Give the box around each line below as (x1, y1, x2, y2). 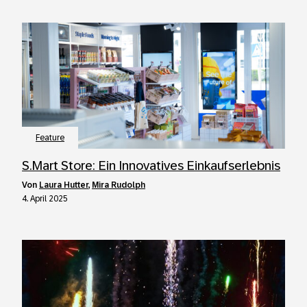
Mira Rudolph (92, 180, 145, 190)
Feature (36, 133, 64, 143)
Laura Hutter (39, 180, 88, 190)
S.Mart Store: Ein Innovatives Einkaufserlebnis (22, 158, 280, 173)
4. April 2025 (22, 194, 68, 204)
